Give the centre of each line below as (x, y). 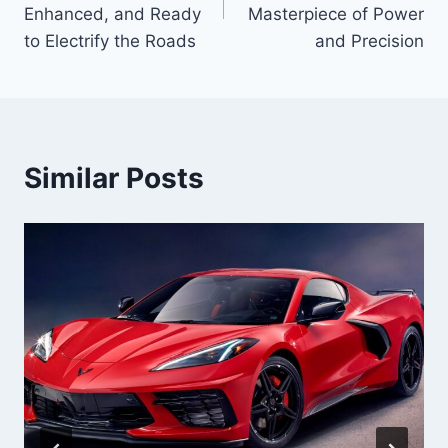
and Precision (369, 41)
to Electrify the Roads (110, 41)
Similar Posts (114, 178)
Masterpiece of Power (336, 14)
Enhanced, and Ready (112, 14)
